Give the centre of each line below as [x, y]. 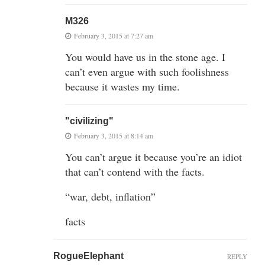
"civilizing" [89, 121]
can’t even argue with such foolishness [147, 71]
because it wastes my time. [122, 86]
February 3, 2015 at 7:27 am [114, 35]
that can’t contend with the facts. [135, 171]
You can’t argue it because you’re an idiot [153, 156]
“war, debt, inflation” [110, 196]
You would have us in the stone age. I [145, 56]
